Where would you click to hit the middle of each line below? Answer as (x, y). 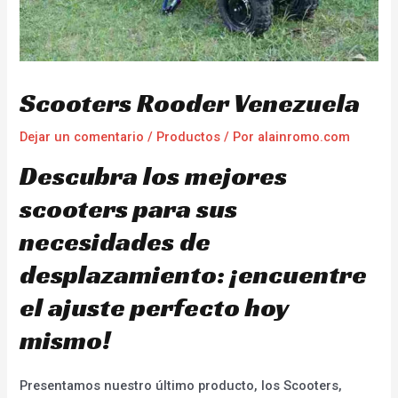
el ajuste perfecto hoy (155, 307)
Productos (189, 137)
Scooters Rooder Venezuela (190, 103)
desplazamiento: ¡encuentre (194, 274)
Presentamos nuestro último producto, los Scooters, (181, 385)
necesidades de (115, 241)
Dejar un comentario (82, 137)
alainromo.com (304, 137)
